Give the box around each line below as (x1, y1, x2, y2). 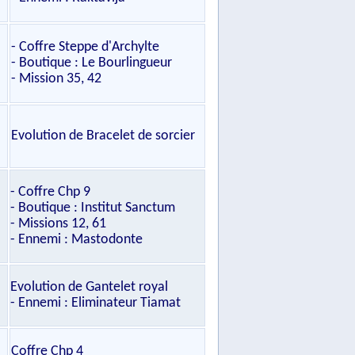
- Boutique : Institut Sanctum (10, 200, 175, 216)
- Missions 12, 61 (10, 216, 106, 231)
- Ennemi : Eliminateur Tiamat (10, 296, 181, 311)
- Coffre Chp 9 (10, 185, 90, 200)
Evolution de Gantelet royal (10, 280, 168, 295)
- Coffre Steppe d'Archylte (11, 40, 159, 55)
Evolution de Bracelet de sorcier (11, 128, 195, 143)
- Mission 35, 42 (11, 71, 101, 86)
